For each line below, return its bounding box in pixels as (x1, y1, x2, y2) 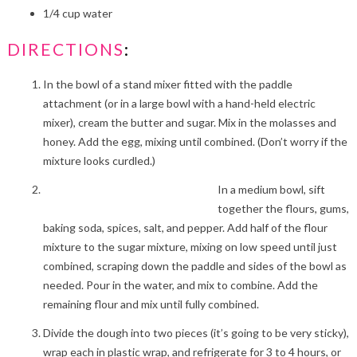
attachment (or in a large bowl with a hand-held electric (42, 96, 316, 110)
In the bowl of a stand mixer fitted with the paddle (42, 76, 292, 91)
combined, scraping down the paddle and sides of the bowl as (42, 258, 347, 273)
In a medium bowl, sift (217, 182, 325, 196)
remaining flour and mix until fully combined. (42, 296, 259, 311)
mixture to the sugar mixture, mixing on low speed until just (42, 239, 337, 253)
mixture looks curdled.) (42, 153, 155, 167)
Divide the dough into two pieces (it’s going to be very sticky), (42, 325, 349, 339)
